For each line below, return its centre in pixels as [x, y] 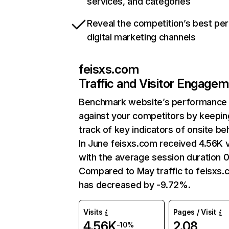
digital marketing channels [141, 37]
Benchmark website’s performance [153, 102]
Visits [93, 212]
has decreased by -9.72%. [135, 185]
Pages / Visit [194, 212]
